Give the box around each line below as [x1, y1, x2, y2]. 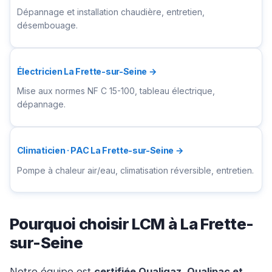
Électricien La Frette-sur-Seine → [16, 66, 157, 77]
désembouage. [16, 20, 78, 31]
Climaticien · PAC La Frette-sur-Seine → [16, 145, 184, 156]
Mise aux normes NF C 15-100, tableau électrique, [16, 86, 215, 97]
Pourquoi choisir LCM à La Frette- [10, 214, 254, 234]
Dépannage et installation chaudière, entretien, [16, 7, 205, 18]
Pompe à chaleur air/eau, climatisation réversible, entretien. [16, 165, 254, 175]
